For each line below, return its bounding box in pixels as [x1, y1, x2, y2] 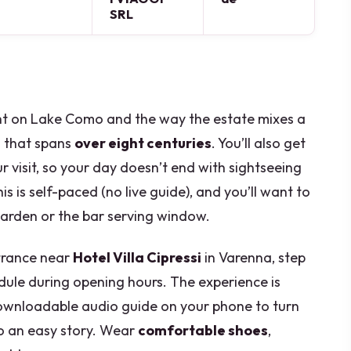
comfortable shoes [138, 320, 268, 339]
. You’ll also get [212, 134, 306, 153]
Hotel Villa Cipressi [73, 248, 201, 266]
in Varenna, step [201, 248, 306, 266]
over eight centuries [74, 134, 212, 153]
